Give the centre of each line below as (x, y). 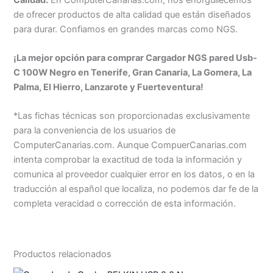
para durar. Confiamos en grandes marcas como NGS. (126, 29)
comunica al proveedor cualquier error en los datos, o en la (134, 175)
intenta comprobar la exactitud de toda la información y (128, 160)
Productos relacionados (63, 254)
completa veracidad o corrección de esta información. (125, 204)
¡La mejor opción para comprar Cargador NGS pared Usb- (136, 58)
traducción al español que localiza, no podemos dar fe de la (136, 189)
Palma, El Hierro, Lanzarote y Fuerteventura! (109, 87)
